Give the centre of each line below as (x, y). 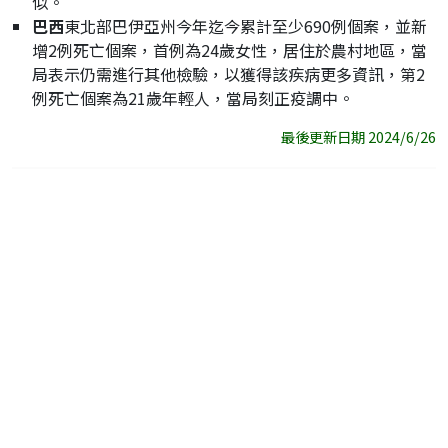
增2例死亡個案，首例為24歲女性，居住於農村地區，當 (229, 50)
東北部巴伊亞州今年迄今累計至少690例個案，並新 (245, 26)
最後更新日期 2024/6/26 (358, 137)
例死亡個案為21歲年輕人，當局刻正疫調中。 (193, 98)
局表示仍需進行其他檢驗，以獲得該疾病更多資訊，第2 (228, 74)
